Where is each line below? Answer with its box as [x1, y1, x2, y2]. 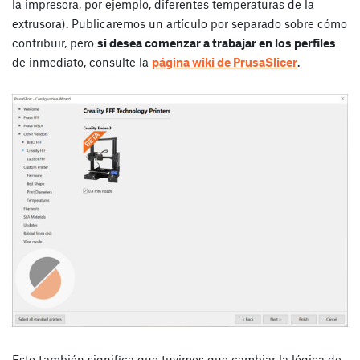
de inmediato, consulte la [12, 54, 152, 69]
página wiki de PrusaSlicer [152, 54, 297, 69]
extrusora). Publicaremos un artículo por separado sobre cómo [12, 15, 347, 31]
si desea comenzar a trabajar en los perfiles [97, 35, 336, 50]
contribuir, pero [12, 35, 97, 50]
